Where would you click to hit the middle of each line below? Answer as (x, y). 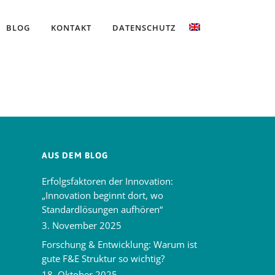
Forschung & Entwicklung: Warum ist (120, 244)
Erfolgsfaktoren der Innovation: (108, 181)
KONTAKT (71, 28)
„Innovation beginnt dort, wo (103, 195)
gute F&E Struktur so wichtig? (103, 258)
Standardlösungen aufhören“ (103, 209)
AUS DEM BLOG (75, 155)
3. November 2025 (82, 225)
